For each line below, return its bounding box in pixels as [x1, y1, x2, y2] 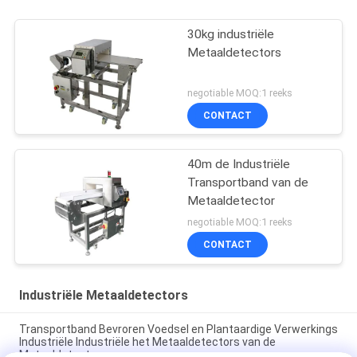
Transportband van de [187, 175, 309, 190]
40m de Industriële [187, 156, 291, 171]
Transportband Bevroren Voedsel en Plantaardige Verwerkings [18, 323, 338, 336]
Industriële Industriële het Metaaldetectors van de [18, 335, 276, 349]
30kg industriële [187, 27, 275, 41]
